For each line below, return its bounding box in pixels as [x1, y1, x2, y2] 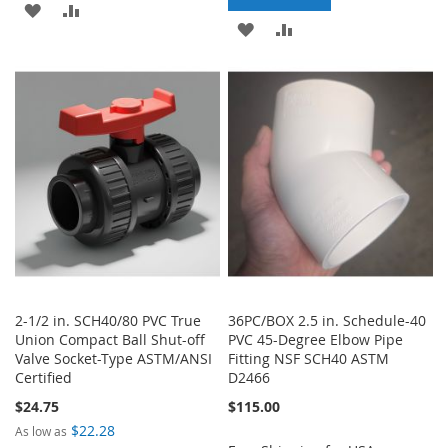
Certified [15, 367, 72, 387]
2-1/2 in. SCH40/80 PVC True [15, 310, 201, 330]
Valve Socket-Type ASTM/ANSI [15, 348, 212, 368]
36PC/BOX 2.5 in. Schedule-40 [228, 310, 427, 330]
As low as [15, 422, 67, 439]
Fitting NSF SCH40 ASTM [228, 348, 390, 368]
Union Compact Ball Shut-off [15, 329, 205, 349]
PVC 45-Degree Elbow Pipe [228, 329, 404, 349]
